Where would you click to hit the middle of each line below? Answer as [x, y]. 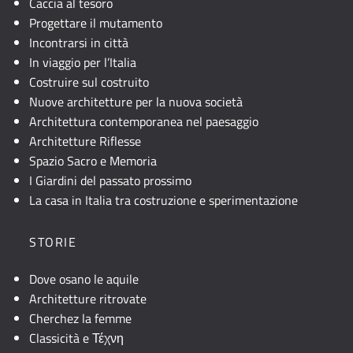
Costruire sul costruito [89, 82]
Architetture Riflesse [85, 141]
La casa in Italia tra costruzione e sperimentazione [163, 200]
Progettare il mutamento [96, 23]
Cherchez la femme [80, 319]
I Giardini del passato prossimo [110, 180]
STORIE [53, 242]
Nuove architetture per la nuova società [136, 102]
